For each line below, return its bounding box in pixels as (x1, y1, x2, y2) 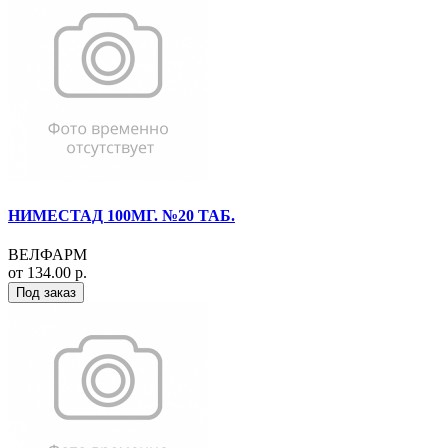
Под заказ (16, 284, 76, 300)
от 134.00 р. (8, 263, 87, 281)
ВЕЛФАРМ (8, 245, 87, 263)
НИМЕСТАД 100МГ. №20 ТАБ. (8, 206, 235, 224)
